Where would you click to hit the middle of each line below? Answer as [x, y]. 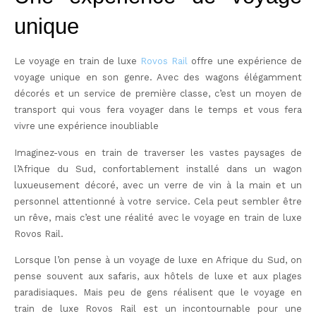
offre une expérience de [245, 61]
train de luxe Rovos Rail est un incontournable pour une [158, 309]
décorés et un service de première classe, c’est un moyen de [158, 94]
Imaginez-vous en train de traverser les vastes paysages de [158, 152]
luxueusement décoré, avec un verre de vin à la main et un [158, 185]
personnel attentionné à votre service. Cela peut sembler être [158, 201]
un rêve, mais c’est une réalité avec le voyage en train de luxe [158, 217]
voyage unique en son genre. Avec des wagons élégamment [158, 78]
